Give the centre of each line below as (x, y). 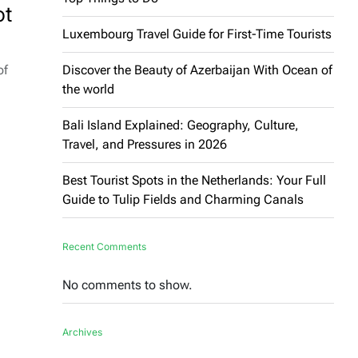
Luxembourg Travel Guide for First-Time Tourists (197, 34)
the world (88, 89)
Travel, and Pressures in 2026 (145, 144)
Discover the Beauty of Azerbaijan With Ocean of (197, 70)
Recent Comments (104, 246)
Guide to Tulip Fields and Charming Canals (183, 199)
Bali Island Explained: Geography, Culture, (181, 125)
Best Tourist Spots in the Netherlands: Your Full (194, 180)
